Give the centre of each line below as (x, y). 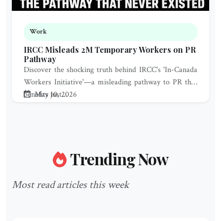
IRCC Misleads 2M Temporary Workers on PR (110, 50)
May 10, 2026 (55, 95)
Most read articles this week (70, 185)
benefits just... (46, 95)
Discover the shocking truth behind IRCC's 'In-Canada (110, 70)
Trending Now (119, 159)
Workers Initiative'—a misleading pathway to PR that (110, 82)
